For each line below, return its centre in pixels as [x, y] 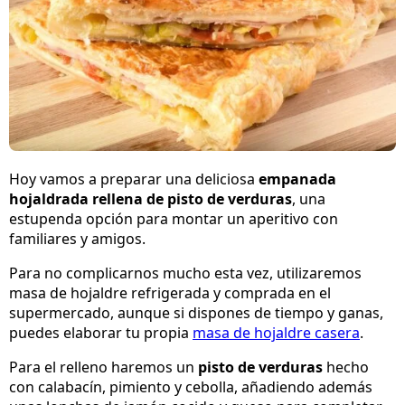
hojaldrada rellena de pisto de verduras [151, 199]
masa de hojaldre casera [276, 333]
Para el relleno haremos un [104, 367]
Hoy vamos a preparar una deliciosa [134, 179]
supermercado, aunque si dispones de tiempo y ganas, [196, 313]
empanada [297, 179]
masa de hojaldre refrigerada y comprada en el [170, 293]
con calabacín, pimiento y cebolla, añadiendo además [191, 387]
